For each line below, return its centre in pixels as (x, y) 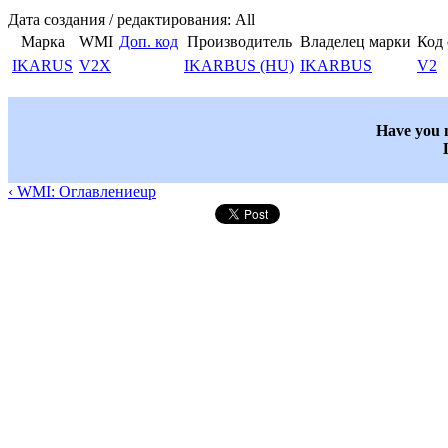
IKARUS (42, 66)
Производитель (239, 42)
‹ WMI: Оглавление (74, 192)
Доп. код (148, 42)
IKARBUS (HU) (239, 66)
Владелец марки (355, 42)
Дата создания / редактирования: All (131, 20)
